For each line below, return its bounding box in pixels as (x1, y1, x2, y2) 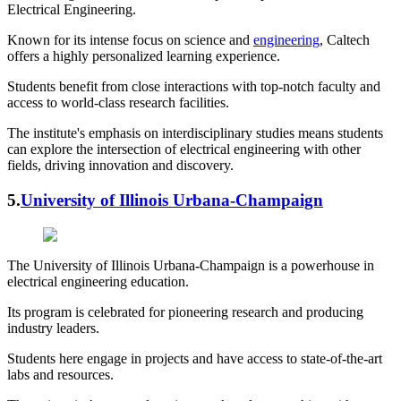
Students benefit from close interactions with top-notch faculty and (7, 79, 380, 95)
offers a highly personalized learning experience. (7, 48, 280, 64)
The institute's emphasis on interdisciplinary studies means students (7, 125, 383, 141)
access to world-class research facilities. (7, 95, 229, 111)
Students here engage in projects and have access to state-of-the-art (7, 350, 382, 366)
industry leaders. (7, 320, 99, 336)
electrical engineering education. (7, 273, 189, 289)
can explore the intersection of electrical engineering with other (7, 141, 361, 158)
